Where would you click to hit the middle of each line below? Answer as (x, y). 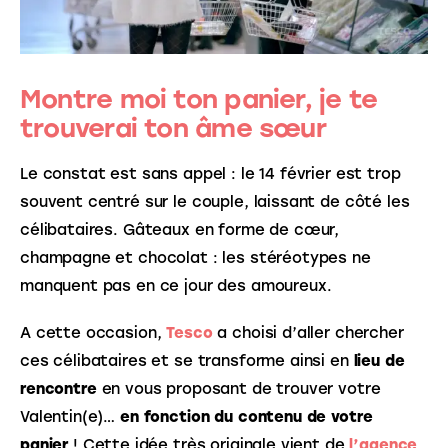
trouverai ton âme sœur (173, 127)
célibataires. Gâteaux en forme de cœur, (182, 229)
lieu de (381, 361)
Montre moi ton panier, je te (199, 98)
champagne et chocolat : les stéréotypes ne (198, 257)
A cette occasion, (93, 333)
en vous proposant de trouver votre (241, 389)
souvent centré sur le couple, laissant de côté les (217, 201)
